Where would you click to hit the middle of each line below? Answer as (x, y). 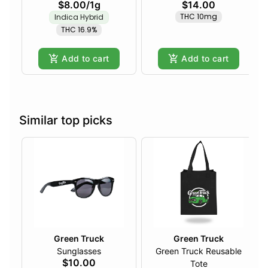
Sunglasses (79, 251)
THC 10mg (199, 17)
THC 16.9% (79, 30)
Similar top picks (66, 121)
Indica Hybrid (79, 17)
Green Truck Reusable (199, 251)
